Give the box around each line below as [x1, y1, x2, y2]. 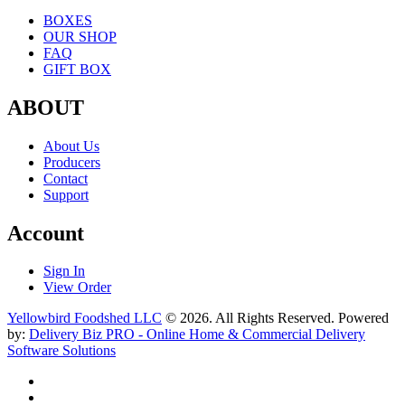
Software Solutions [7, 343, 116, 359]
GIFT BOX [43, 61, 111, 77]
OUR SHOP [43, 28, 117, 44]
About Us [43, 137, 99, 154]
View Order [43, 279, 111, 296]
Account [7, 221, 84, 245]
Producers [43, 154, 100, 170]
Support [43, 186, 89, 202]
